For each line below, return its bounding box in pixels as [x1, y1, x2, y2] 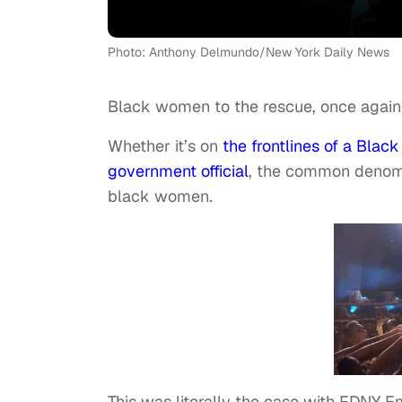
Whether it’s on [108, 135, 223, 157]
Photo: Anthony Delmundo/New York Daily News [108, 44, 389, 61]
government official [108, 161, 249, 182]
